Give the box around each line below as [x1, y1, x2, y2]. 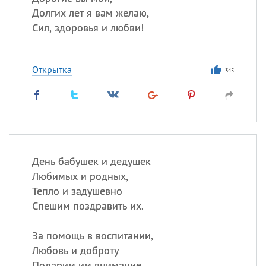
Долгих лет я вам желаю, [31, 6, 149, 20]
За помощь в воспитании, [31, 229, 153, 242]
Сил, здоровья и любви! [31, 21, 144, 34]
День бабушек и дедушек [31, 154, 151, 168]
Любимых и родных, [31, 169, 128, 183]
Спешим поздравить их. [31, 199, 144, 213]
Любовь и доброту [31, 243, 119, 257]
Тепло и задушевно [31, 184, 122, 198]
